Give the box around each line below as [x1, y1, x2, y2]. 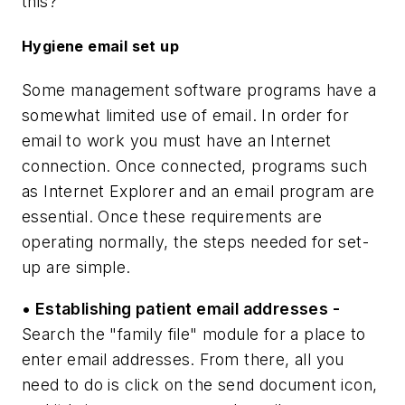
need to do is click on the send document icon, [22, 375, 378, 395]
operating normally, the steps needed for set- [22, 232, 369, 252]
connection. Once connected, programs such [22, 156, 368, 176]
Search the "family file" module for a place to [22, 325, 366, 344]
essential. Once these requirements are [22, 207, 323, 227]
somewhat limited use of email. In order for [22, 106, 350, 126]
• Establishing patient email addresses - [22, 299, 340, 319]
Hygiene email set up [22, 37, 179, 56]
